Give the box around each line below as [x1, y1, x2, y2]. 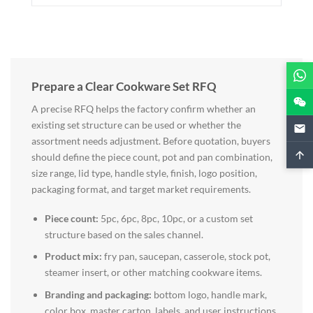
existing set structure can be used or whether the [31, 118, 241, 131]
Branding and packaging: [44, 288, 152, 300]
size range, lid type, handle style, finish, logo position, [31, 166, 257, 179]
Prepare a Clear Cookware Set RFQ [31, 79, 217, 94]
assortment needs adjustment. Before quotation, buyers [31, 134, 270, 147]
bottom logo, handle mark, [151, 288, 267, 300]
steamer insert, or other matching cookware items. [44, 266, 262, 279]
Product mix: [44, 250, 102, 263]
